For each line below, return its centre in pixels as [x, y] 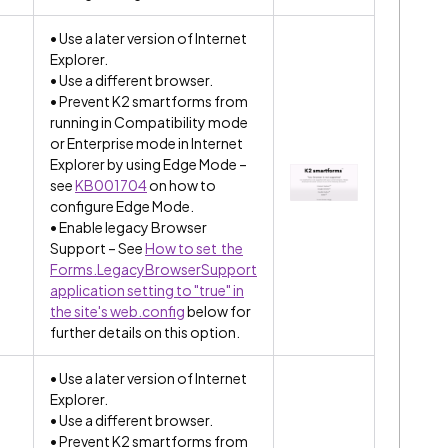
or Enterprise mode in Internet [146, 142]
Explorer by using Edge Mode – [148, 163]
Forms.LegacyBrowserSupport [153, 268]
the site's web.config [117, 310]
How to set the [194, 247]
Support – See [97, 247]
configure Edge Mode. [122, 205]
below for [218, 310]
